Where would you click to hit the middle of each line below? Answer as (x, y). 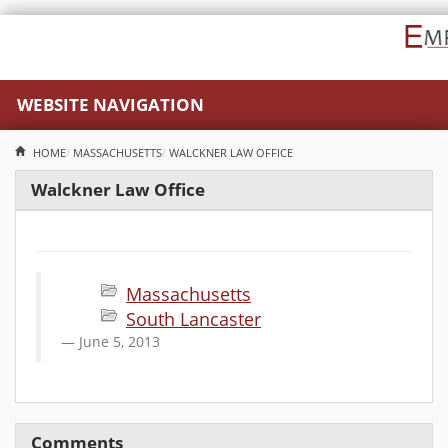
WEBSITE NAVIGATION (110, 104)
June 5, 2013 (119, 341)
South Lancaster (193, 319)
